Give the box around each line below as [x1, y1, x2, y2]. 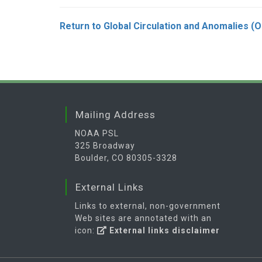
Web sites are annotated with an [75, 213, 212, 223]
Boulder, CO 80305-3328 [75, 153, 177, 163]
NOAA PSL [75, 129, 119, 138]
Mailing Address [75, 109, 156, 120]
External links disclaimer [107, 226, 220, 235]
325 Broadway [75, 141, 135, 150]
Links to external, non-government [75, 201, 220, 211]
